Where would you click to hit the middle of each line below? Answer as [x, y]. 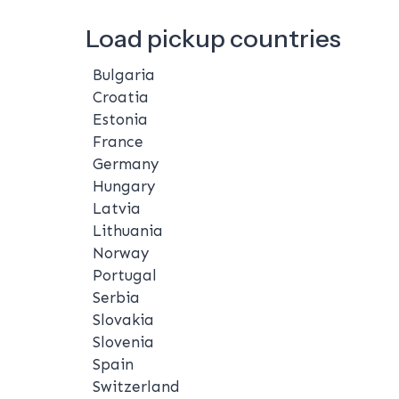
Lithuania [128, 230]
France [118, 141]
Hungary [124, 186]
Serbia [116, 297]
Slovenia [123, 342]
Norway [121, 252]
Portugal [125, 275]
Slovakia [123, 319]
